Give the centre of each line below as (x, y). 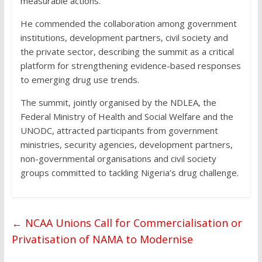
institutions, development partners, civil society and (124, 37)
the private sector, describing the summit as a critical (127, 51)
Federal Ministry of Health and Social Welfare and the (127, 116)
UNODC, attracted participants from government (119, 130)
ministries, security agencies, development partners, (126, 144)
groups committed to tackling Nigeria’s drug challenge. (129, 172)
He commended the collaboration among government (128, 23)
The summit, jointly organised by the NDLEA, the (118, 102)
